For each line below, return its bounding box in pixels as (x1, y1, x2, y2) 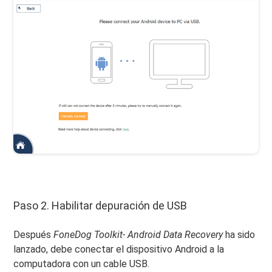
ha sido (225, 229, 256, 241)
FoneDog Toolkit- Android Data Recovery (53, 229, 226, 241)
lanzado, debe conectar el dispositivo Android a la (13, 243, 225, 256)
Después (13, 229, 54, 241)
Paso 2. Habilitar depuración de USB (13, 199, 188, 212)
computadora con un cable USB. (13, 258, 150, 270)
